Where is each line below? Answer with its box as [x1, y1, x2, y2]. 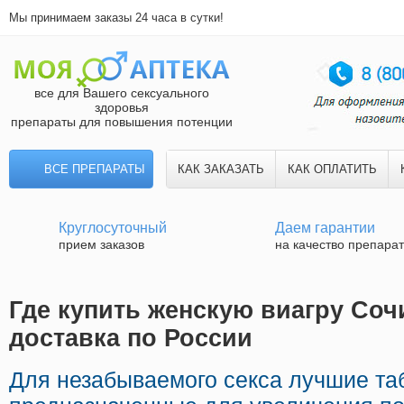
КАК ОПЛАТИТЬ [287, 162, 377, 176]
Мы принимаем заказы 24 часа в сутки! [9, 11, 224, 24]
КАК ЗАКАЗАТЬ [178, 162, 264, 176]
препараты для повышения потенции [11, 115, 233, 129]
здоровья [95, 100, 149, 115]
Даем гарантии [275, 220, 375, 235]
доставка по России [9, 325, 252, 353]
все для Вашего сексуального [34, 86, 209, 100]
